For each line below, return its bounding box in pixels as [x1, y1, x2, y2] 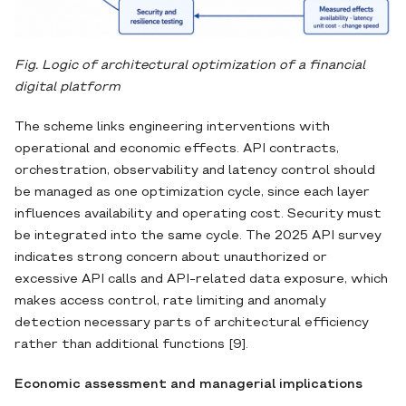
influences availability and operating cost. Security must [14, 208, 382, 221]
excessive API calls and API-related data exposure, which [14, 274, 388, 286]
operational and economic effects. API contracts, [14, 143, 339, 156]
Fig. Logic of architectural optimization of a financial [14, 60, 365, 72]
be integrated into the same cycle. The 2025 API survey [14, 230, 382, 243]
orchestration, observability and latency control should [14, 165, 375, 178]
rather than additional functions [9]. [14, 339, 248, 352]
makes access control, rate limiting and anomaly [14, 295, 326, 308]
